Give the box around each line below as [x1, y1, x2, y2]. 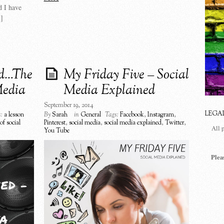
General [80, 110, 101, 119]
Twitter [164, 118, 184, 127]
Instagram [147, 110, 174, 119]
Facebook [119, 110, 144, 119]
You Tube [43, 126, 69, 135]
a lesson [4, 110, 24, 119]
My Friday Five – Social [63, 65, 189, 85]
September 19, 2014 [43, 100, 93, 110]
